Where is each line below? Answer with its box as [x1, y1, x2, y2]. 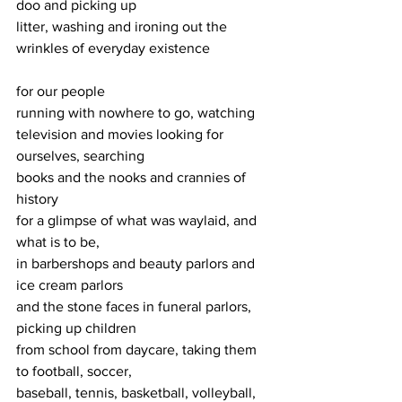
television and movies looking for [16, 127, 227, 142]
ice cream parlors [16, 277, 123, 293]
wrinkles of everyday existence [16, 40, 210, 56]
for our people [16, 83, 105, 99]
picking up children [16, 320, 140, 336]
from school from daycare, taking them [16, 342, 260, 357]
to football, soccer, [16, 363, 132, 379]
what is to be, [16, 234, 100, 249]
